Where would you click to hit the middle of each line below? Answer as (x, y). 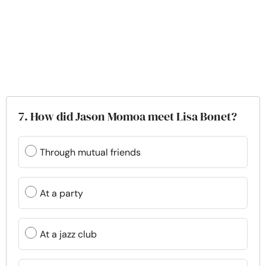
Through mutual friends (90, 152)
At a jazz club (68, 234)
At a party (61, 193)
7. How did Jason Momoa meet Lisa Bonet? (128, 116)
